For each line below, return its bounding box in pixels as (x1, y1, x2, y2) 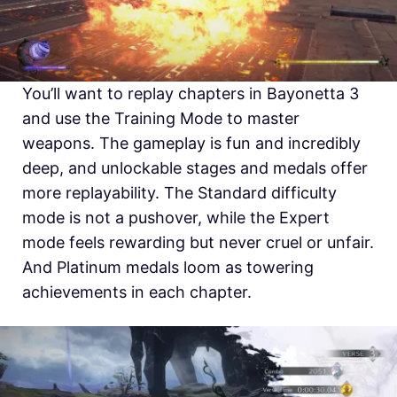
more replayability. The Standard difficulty (22, 183, 337, 202)
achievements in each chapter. (22, 282, 256, 301)
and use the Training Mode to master (22, 108, 300, 128)
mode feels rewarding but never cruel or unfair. (22, 232, 374, 252)
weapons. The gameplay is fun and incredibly (22, 133, 361, 152)
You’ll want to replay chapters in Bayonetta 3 (22, 83, 359, 103)
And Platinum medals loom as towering (22, 257, 314, 276)
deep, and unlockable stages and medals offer (22, 158, 368, 177)
